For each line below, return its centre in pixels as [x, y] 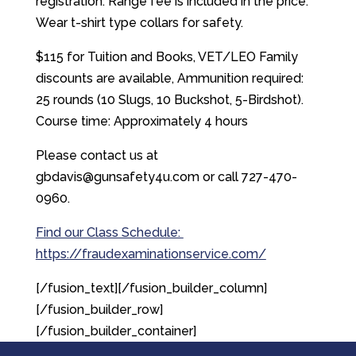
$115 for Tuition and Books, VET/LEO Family [166, 57]
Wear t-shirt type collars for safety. [139, 23]
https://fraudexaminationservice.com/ [151, 254]
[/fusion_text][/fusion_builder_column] [151, 288]
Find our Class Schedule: [109, 232]
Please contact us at [97, 155]
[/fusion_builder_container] [116, 331]
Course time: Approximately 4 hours [141, 121]
